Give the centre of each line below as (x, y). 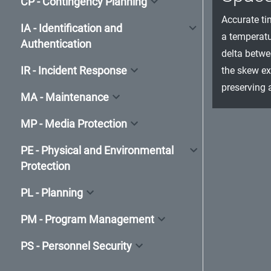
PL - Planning (52, 193)
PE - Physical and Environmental (97, 150)
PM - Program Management (87, 219)
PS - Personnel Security (76, 246)
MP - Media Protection (74, 124)
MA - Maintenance (65, 97)
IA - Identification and (71, 28)
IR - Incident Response (74, 70)
